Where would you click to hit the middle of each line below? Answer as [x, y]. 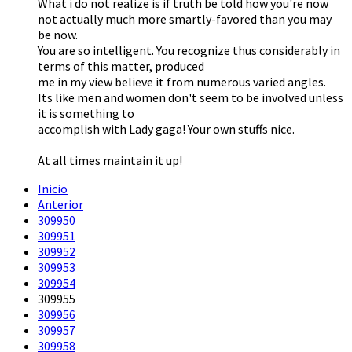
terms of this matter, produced [121, 66]
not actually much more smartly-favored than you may [185, 18]
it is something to [86, 113]
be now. [58, 34]
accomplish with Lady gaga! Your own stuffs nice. [166, 128]
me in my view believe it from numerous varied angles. [182, 81]
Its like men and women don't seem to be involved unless [191, 97]
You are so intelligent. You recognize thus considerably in [189, 50]
